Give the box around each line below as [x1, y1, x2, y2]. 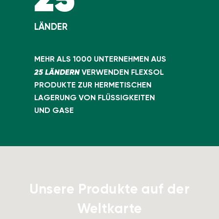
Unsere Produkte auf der [29, 181, 190, 197]
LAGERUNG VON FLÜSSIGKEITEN [34, 93, 155, 103]
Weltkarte [77, 200, 142, 217]
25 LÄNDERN [34, 67, 82, 77]
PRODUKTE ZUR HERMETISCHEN [34, 80, 152, 90]
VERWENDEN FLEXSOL [82, 67, 164, 77]
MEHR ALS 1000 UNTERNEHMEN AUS [34, 54, 166, 64]
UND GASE [34, 106, 74, 115]
